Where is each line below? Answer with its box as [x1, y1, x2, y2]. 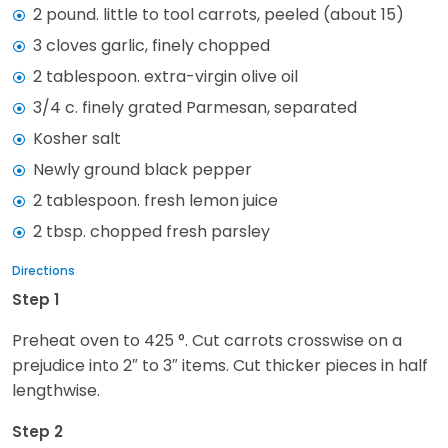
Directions [12, 262, 75, 279]
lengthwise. [12, 378, 100, 402]
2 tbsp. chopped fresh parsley [33, 219, 270, 243]
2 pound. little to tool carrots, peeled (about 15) [33, 2, 404, 26]
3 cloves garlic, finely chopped [33, 33, 270, 57]
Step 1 [12, 288, 59, 310]
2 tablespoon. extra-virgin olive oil [33, 64, 298, 88]
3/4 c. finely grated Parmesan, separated [33, 95, 357, 119]
